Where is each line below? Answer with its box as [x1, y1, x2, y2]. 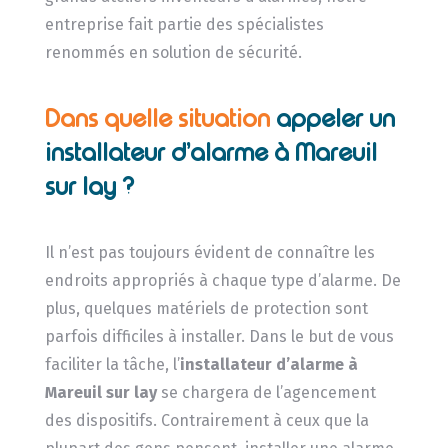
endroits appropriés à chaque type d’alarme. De [44, 270, 401, 290]
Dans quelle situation [44, 103, 276, 133]
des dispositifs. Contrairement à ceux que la [44, 410, 369, 430]
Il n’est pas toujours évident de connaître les [44, 242, 375, 262]
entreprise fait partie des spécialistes [44, 14, 324, 34]
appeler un [275, 103, 395, 133]
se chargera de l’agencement [156, 382, 376, 402]
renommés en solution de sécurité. [44, 42, 302, 62]
